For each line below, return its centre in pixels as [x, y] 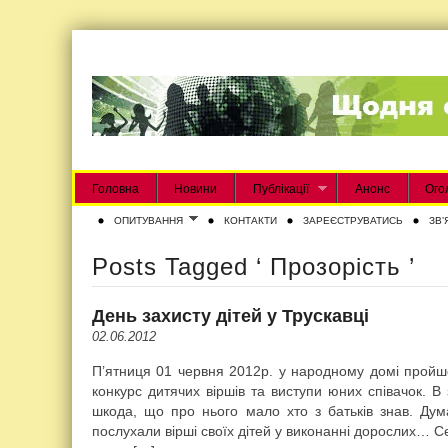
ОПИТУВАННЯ [148, 220]
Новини [196, 188]
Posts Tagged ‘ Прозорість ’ [253, 266]
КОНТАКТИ [250, 220]
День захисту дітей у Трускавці [230, 315]
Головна [115, 188]
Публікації [280, 188]
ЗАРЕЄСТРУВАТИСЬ [352, 220]
